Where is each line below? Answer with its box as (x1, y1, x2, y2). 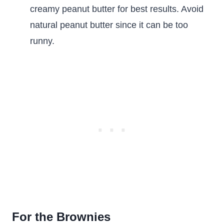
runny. (30, 36, 54, 46)
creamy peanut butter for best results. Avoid (30, 4, 203, 14)
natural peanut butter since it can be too (30, 20, 188, 30)
